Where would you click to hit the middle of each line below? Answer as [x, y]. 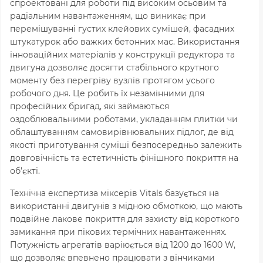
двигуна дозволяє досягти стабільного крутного [114, 67]
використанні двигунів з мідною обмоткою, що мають [126, 206]
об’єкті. [25, 171]
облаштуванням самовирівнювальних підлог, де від [122, 132]
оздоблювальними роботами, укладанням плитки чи [124, 119]
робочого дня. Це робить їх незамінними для [107, 93]
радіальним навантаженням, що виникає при [108, 16]
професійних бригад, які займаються [90, 106]
